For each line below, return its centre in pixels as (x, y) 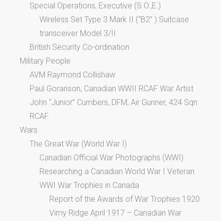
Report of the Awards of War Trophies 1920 (125, 199)
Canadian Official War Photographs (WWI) (111, 157)
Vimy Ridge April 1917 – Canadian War (115, 213)
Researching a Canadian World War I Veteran (117, 171)
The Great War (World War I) (78, 144)
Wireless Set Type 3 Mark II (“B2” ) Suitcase (114, 19)
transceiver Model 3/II (78, 33)
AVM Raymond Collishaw (73, 74)
